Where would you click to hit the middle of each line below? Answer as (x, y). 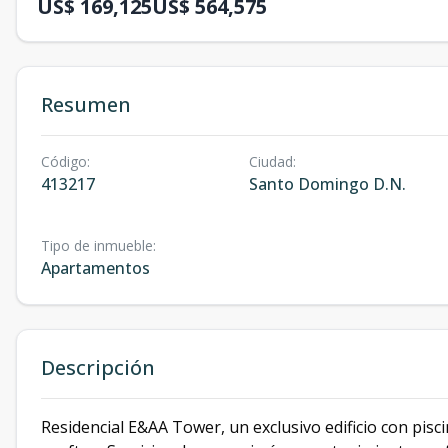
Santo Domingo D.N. (327, 184)
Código (64, 161)
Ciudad (270, 161)
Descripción (98, 367)
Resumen (86, 104)
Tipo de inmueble (97, 245)
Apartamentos (95, 268)
